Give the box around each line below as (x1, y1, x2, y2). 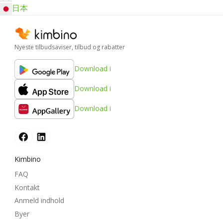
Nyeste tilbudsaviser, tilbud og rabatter (14, 43, 125, 52)
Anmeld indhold (14, 196, 64, 206)
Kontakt (14, 182, 40, 192)
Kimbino (14, 154, 41, 164)
